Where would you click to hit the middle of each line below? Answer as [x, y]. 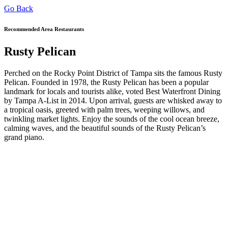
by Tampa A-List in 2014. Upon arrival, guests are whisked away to [113, 100]
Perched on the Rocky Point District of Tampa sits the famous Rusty [113, 73]
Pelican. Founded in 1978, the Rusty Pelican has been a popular [106, 82]
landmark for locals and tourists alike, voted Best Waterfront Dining [112, 91]
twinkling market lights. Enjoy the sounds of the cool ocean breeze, [112, 119]
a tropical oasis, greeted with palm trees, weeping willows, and [104, 109]
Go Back [19, 8]
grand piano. [24, 137]
